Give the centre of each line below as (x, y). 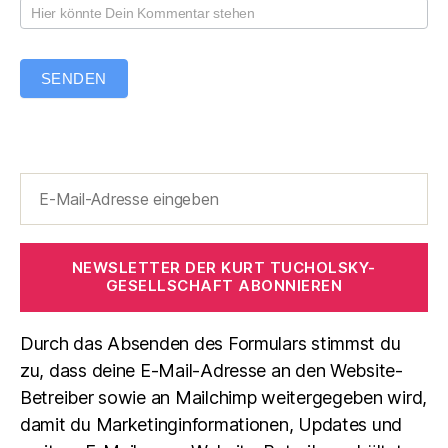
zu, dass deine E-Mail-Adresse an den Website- (211, 370)
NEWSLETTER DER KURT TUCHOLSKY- (224, 267)
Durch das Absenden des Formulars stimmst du (210, 343)
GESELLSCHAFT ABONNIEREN (224, 285)
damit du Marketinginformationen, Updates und (211, 424)
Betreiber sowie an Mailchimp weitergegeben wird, (224, 397)
